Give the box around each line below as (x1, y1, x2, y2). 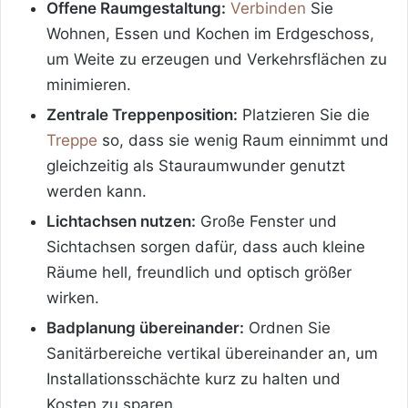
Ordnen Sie (244, 318, 331, 337)
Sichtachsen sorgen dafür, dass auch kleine (46, 237, 365, 256)
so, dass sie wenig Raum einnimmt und (97, 130, 389, 149)
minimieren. (46, 75, 131, 94)
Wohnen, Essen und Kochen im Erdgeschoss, (46, 24, 374, 43)
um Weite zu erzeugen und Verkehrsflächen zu (46, 49, 387, 68)
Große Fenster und (196, 211, 337, 230)
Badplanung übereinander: (46, 318, 244, 337)
